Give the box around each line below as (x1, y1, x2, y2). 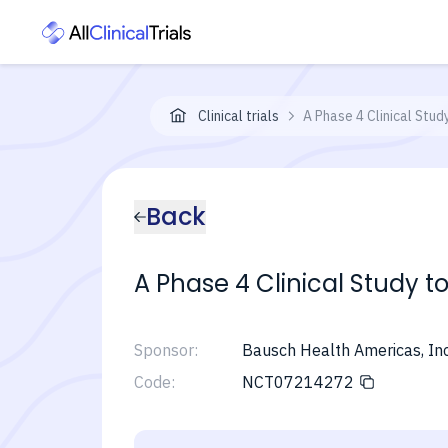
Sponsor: (134, 340, 198, 360)
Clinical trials (198, 107, 279, 125)
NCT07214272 (241, 372, 354, 392)
